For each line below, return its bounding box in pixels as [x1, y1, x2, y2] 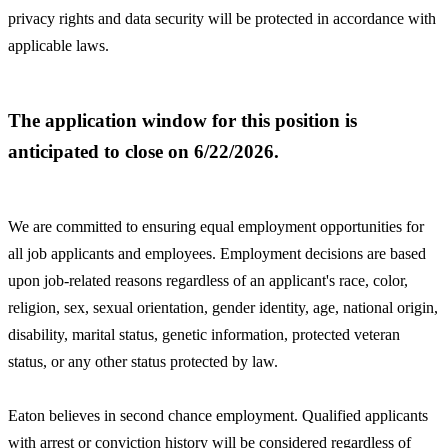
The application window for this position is [8, 109, 357, 131]
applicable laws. [8, 37, 109, 55]
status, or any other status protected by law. [8, 352, 278, 370]
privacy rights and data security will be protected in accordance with [8, 10, 436, 28]
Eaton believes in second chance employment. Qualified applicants [8, 406, 428, 424]
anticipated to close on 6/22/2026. [8, 140, 279, 162]
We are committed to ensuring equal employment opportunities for [8, 217, 424, 235]
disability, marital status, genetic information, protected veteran [8, 325, 400, 343]
